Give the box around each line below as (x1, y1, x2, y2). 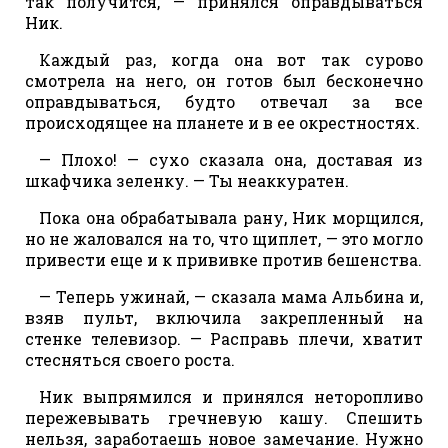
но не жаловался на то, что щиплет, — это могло (25, 227, 423, 249)
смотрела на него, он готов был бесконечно (25, 69, 423, 91)
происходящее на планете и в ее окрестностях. (25, 111, 420, 133)
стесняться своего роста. (25, 348, 235, 370)
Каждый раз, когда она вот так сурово (39, 48, 423, 70)
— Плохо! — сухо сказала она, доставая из (39, 148, 423, 170)
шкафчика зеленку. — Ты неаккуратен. (25, 169, 349, 191)
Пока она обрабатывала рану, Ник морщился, (39, 206, 423, 228)
